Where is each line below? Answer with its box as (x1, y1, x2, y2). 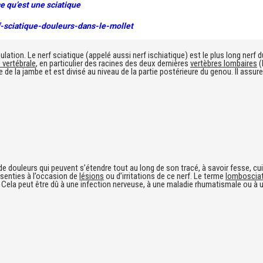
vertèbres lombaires (190, 58, 257, 69)
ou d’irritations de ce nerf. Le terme (104, 171, 225, 181)
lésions (79, 171, 104, 181)
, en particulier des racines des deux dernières (36, 58, 190, 69)
